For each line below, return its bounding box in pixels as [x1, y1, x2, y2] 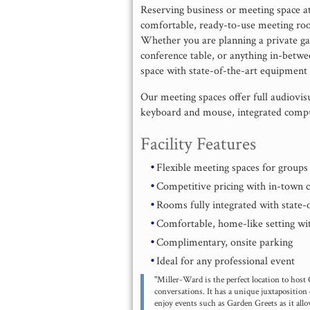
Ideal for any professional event [156, 254, 295, 269]
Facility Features [140, 132, 257, 156]
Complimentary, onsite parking [156, 235, 293, 250]
